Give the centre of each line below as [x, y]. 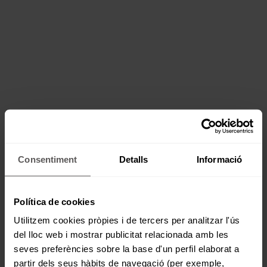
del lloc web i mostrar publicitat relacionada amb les [121, 234]
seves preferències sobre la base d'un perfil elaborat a [127, 249]
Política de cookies [54, 201]
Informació [219, 159]
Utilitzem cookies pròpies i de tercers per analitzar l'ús [127, 220]
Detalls [133, 159]
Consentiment [48, 159]
